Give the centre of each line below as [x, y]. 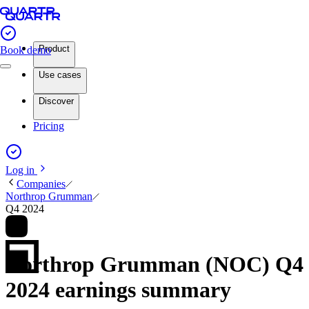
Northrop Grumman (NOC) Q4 [154, 265]
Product [54, 49]
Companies [41, 184]
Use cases [60, 75]
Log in [21, 170]
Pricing [49, 126]
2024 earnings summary [118, 290]
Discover [56, 101]
